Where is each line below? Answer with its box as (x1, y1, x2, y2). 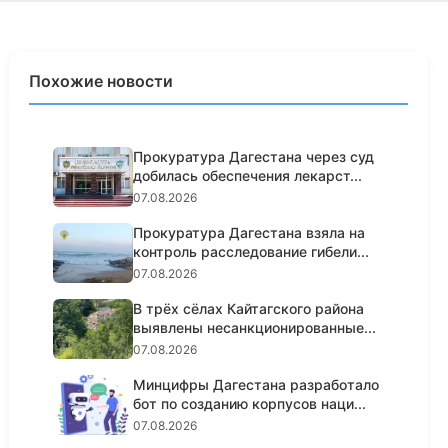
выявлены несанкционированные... (133, 319, 377, 336)
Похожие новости (29, 71, 174, 91)
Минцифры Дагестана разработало (133, 376, 380, 393)
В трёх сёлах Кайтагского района (133, 300, 365, 317)
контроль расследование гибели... (133, 243, 370, 260)
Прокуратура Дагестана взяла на (133, 224, 366, 241)
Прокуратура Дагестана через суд (133, 148, 375, 165)
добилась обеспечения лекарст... (133, 167, 363, 184)
